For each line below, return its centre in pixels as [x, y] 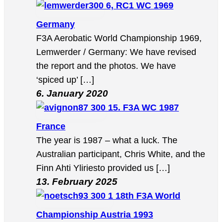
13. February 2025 [77, 181]
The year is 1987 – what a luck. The [107, 140]
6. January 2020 [72, 93]
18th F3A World [148, 195]
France [51, 126]
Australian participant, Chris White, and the [121, 154]
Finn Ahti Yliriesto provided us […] [103, 168]
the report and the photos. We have [106, 66]
